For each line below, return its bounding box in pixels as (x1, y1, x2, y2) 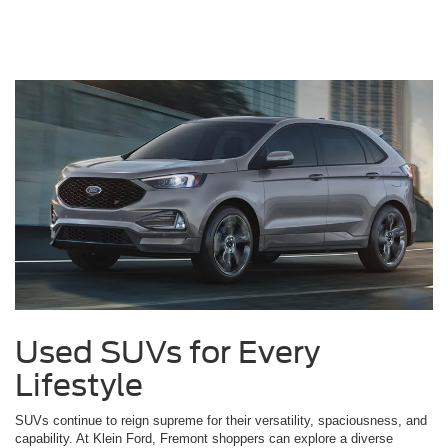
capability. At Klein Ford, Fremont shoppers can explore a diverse (15, 430, 393, 446)
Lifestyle (15, 366, 143, 403)
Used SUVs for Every (15, 333, 320, 370)
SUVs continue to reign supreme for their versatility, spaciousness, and (15, 412, 427, 428)
